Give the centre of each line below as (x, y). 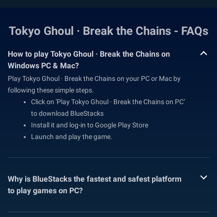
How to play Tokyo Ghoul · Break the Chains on (89, 54)
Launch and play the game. (72, 136)
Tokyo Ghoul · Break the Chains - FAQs (108, 31)
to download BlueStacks (67, 113)
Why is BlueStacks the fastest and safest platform (95, 179)
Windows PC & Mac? (43, 65)
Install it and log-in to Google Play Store (90, 125)
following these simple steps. (51, 90)
